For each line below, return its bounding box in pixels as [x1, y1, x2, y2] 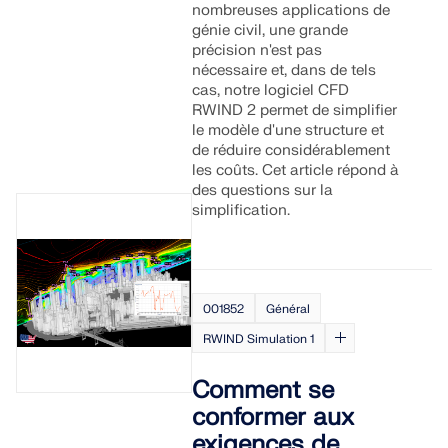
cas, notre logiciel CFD [192, 81, 350, 100]
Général [266, 301, 311, 317]
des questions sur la [192, 181, 334, 200]
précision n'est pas [192, 41, 323, 60]
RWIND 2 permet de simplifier [192, 101, 398, 120]
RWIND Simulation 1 [203, 331, 315, 347]
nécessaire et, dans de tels [192, 61, 377, 80]
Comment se [192, 375, 335, 406]
